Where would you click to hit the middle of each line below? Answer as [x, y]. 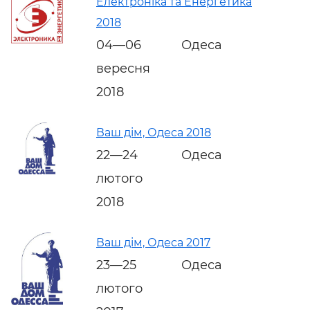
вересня [123, 68]
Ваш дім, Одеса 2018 [154, 132]
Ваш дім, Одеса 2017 [153, 242]
